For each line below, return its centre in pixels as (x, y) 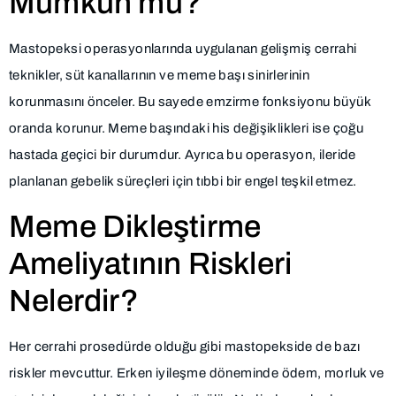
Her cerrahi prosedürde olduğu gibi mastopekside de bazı (184, 346)
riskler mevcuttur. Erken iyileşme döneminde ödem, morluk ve (197, 373)
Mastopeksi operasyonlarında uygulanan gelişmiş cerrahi (183, 49)
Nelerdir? (74, 300)
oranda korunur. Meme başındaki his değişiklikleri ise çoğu (187, 129)
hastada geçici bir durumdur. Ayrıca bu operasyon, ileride (183, 155)
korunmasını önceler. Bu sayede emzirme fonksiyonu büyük (190, 102)
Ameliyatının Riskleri (151, 263)
